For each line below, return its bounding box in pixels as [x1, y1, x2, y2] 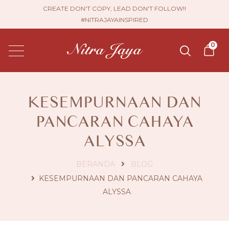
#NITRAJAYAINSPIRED [81, 16, 148, 24]
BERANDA [76, 159, 115, 169]
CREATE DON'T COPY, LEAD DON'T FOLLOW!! [43, 5, 186, 12]
